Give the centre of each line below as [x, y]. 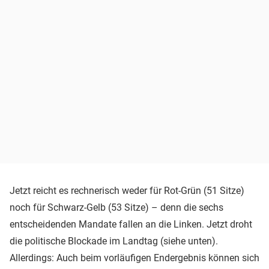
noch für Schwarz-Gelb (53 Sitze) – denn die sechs [116, 207]
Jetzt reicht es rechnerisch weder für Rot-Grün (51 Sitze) [127, 190]
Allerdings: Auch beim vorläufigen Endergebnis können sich [134, 258]
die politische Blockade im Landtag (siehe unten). [114, 241]
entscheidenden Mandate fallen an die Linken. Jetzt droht [131, 224]
